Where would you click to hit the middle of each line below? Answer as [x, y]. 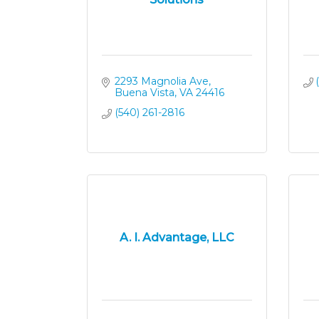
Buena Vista [144, 93]
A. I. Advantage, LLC [177, 237]
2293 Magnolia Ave [161, 81]
